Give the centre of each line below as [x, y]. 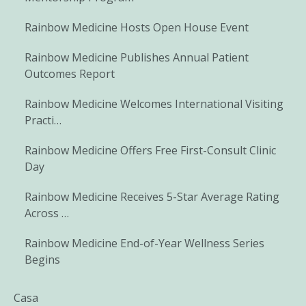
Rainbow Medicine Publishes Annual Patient [137, 57]
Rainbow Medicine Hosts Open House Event [137, 27]
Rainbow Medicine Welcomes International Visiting [154, 103]
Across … [47, 213]
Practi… [43, 120]
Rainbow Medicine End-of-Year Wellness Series [144, 243]
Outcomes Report [70, 73]
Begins [42, 259]
